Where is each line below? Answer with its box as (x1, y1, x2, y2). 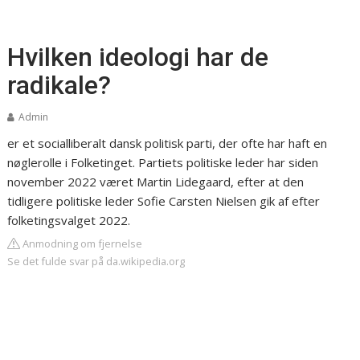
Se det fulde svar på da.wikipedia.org (7, 254, 186, 268)
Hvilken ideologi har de (7, 42, 269, 72)
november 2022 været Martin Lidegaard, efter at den (7, 174, 305, 190)
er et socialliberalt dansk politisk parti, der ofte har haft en (7, 135, 328, 151)
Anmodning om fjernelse (20, 236, 143, 251)
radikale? (7, 70, 112, 100)
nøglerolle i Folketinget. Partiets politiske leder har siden (7, 154, 319, 170)
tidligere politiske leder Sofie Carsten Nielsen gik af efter (7, 193, 321, 209)
